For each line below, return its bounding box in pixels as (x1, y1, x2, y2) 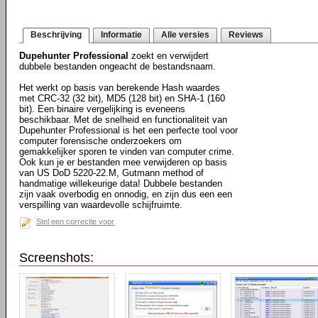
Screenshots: (19, 251, 94, 265)
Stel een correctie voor (36, 217, 114, 226)
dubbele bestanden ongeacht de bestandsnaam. (19, 61, 216, 72)
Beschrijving (31, 30, 82, 40)
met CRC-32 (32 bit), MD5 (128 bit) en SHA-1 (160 (19, 93, 225, 104)
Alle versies (161, 30, 209, 40)
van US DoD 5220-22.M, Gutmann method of (19, 168, 204, 178)
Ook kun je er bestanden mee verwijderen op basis (19, 157, 227, 168)
